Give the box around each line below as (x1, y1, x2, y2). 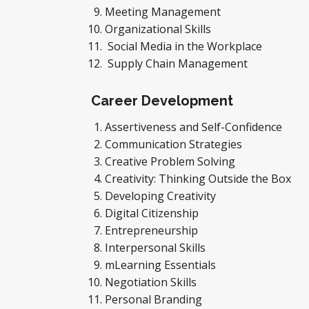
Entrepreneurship (105, 223, 201, 238)
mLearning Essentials (105, 257, 219, 272)
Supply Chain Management (105, 56, 253, 71)
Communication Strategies (105, 137, 242, 152)
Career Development (91, 92, 233, 109)
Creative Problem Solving (105, 154, 238, 169)
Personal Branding (105, 292, 205, 307)
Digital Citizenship (105, 206, 204, 221)
